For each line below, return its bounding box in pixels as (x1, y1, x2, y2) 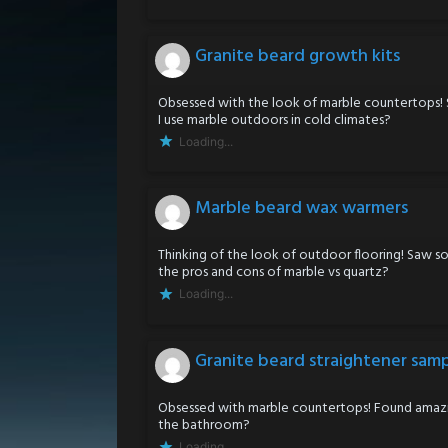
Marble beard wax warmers (195, 194, 408, 224)
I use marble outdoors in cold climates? (158, 108, 391, 132)
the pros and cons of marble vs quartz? (158, 261, 389, 285)
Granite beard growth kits (195, 41, 400, 71)
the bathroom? (158, 413, 250, 437)
